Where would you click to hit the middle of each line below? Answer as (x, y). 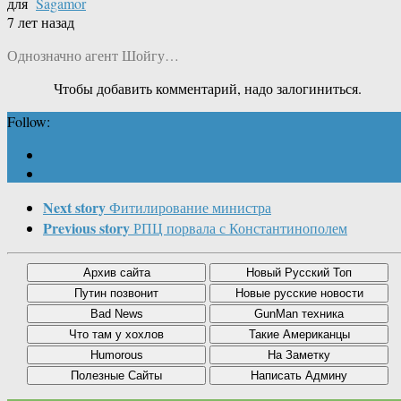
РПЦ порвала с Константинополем (240, 228)
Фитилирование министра (190, 208)
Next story (74, 208)
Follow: (29, 122)
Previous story (86, 228)
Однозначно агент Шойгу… (93, 55)
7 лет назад (41, 22)
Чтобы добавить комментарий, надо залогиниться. (208, 89)
